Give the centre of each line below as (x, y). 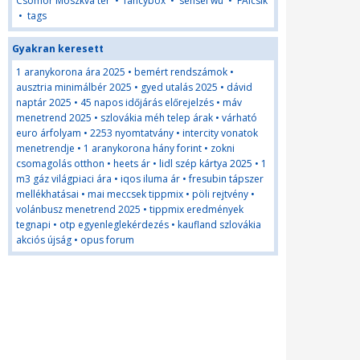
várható (239, 118)
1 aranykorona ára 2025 (71, 72)
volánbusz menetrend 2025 (78, 209)
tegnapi (33, 225)
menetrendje (45, 148)
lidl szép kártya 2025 (206, 164)
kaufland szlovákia (219, 225)
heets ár (132, 164)
